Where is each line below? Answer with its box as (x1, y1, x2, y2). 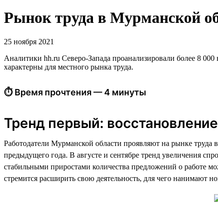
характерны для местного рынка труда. (4, 62, 133, 71)
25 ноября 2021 (4, 37, 54, 46)
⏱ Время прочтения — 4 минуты (4, 87, 146, 97)
